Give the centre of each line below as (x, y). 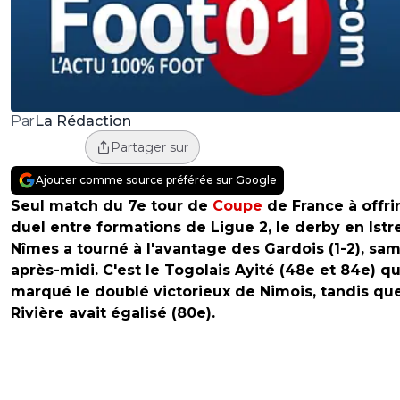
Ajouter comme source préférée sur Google (156, 180)
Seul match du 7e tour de (112, 206)
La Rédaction (83, 121)
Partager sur (149, 148)
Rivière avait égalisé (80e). (113, 313)
